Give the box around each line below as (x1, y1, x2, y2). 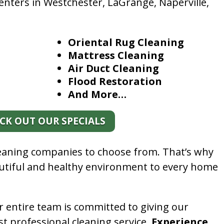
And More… (68, 87, 127, 101)
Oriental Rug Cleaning (68, 35, 184, 49)
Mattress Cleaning (68, 48, 164, 62)
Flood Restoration (68, 74, 162, 88)
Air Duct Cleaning (68, 61, 159, 75)
